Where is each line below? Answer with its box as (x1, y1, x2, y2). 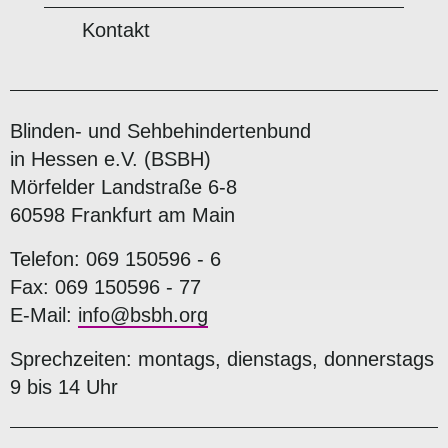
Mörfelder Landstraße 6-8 (10, 176, 237, 198)
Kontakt (82, 19, 150, 41)
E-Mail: (10, 304, 78, 326)
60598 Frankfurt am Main (10, 204, 235, 226)
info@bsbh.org (78, 304, 208, 326)
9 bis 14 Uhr (10, 376, 118, 398)
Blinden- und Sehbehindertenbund (10, 120, 311, 142)
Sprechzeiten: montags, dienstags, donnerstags (10, 348, 434, 370)
